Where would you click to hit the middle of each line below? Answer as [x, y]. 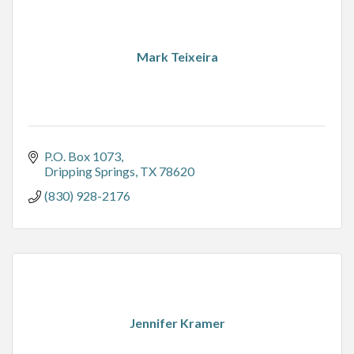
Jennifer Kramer [177, 323]
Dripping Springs [90, 171]
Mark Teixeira [177, 57]
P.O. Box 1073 [83, 156]
